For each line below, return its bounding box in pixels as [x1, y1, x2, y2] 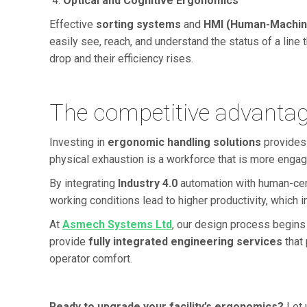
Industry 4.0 [118, 176, 177, 190]
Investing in [49, 135, 108, 149]
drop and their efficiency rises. [49, 51, 193, 65]
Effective [49, 17, 96, 31]
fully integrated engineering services [88, 234, 282, 248]
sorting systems [96, 17, 181, 31]
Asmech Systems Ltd [62, 217, 172, 231]
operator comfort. [49, 251, 132, 265]
